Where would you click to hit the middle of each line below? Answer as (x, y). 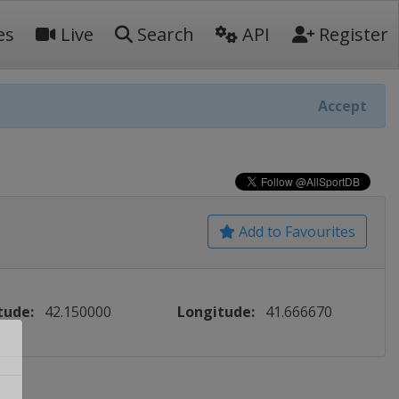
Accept (342, 106)
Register (351, 34)
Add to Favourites (295, 232)
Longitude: (216, 312)
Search (163, 34)
